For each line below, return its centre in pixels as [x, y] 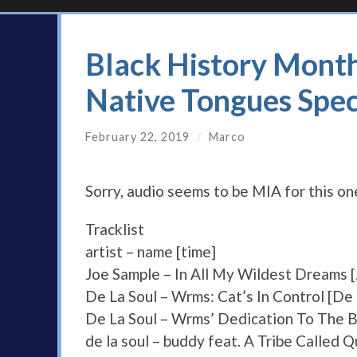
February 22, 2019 [137, 137]
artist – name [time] [151, 252]
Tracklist [115, 229]
